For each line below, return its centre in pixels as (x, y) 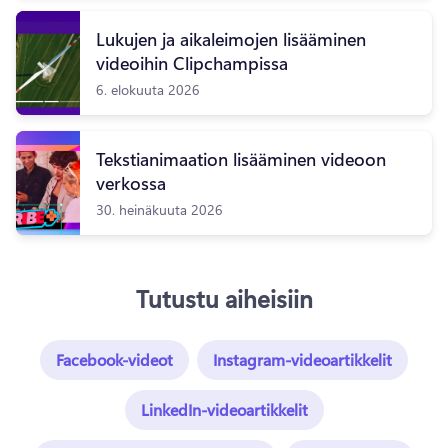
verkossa (131, 182)
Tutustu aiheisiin (224, 297)
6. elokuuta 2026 (148, 88)
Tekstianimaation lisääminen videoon (241, 158)
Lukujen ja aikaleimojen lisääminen (231, 38)
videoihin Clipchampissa (192, 62)
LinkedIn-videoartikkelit (224, 409)
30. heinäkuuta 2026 (159, 208)
